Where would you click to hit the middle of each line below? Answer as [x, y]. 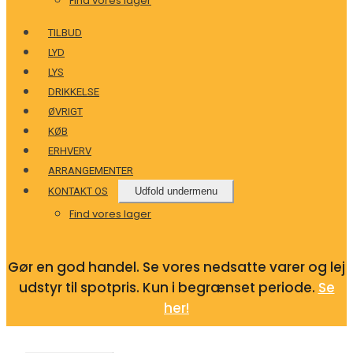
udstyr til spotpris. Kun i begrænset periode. [168, 287]
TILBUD [65, 33]
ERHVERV [70, 151]
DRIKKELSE [74, 92]
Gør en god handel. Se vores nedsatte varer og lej [176, 267]
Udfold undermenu [176, 191]
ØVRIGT [65, 111]
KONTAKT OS [78, 191]
